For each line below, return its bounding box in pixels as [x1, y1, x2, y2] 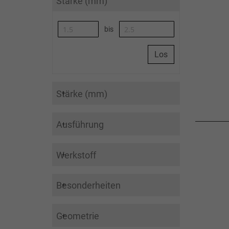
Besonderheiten [56, 180, 121, 191]
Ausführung [56, 119, 104, 130]
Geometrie [56, 211, 99, 221]
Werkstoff [56, 149, 96, 161]
